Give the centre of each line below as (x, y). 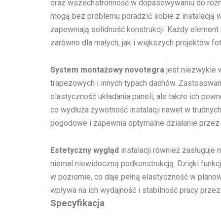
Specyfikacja (77, 203)
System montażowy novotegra (107, 70)
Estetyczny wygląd (85, 150)
